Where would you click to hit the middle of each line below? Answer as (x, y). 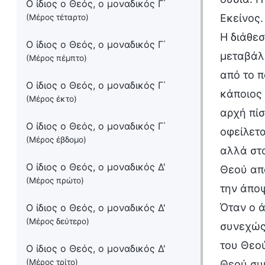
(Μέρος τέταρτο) (57, 17)
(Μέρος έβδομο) (56, 140)
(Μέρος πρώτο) (55, 180)
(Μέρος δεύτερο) (58, 221)
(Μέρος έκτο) (51, 99)
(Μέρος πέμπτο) (56, 58)
